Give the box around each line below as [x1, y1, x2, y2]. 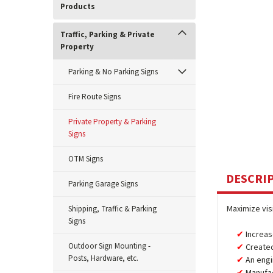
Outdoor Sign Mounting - [68, 241, 151, 252]
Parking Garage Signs [68, 179, 138, 190]
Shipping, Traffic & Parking [68, 204, 157, 214]
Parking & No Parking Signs [68, 66, 158, 77]
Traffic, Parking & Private [60, 29, 155, 40]
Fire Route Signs [68, 91, 121, 102]
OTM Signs [68, 154, 103, 165]
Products [60, 1, 95, 12]
